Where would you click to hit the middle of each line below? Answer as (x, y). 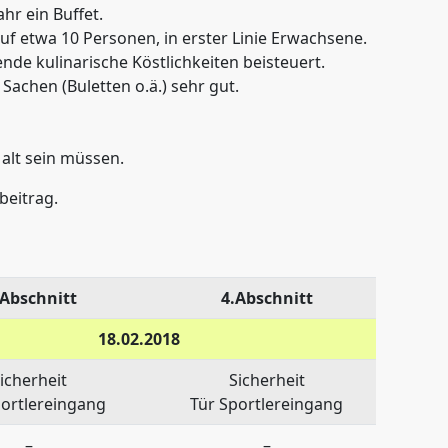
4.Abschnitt (266, 297)
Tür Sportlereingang (266, 403)
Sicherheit (266, 379)
